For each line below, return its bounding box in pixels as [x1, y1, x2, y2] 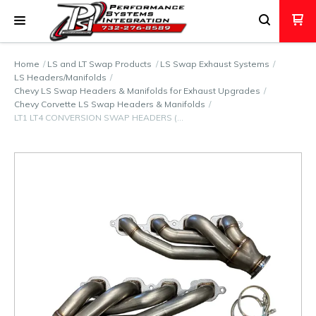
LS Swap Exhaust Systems [159, 59, 269, 69]
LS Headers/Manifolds [14, 72, 107, 83]
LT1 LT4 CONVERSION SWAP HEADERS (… [14, 112, 183, 123]
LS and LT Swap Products [47, 59, 152, 69]
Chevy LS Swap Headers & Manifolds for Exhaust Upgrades [14, 85, 260, 96]
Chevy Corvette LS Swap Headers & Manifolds [14, 99, 205, 109]
